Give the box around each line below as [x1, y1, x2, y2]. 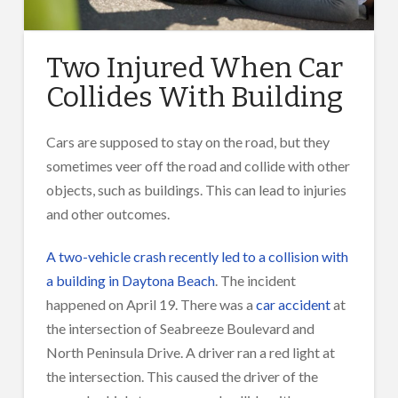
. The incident [214, 272, 296, 290]
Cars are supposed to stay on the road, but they [45, 133, 330, 151]
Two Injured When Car [45, 51, 343, 85]
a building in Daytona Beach [45, 272, 215, 290]
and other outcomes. [45, 205, 170, 223]
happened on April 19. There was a [45, 296, 256, 314]
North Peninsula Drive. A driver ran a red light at [45, 344, 335, 362]
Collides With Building [45, 80, 343, 115]
